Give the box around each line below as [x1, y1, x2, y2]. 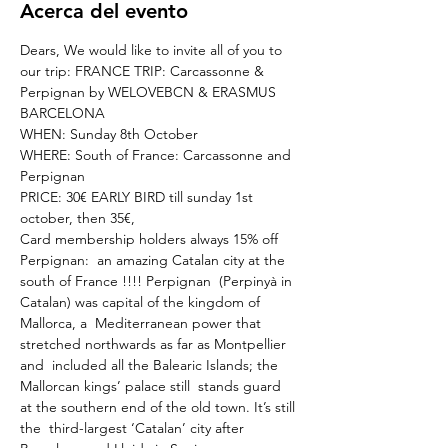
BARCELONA [20, 104, 105, 122]
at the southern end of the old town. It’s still [20, 398, 299, 416]
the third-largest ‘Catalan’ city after [20, 419, 248, 437]
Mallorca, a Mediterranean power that [20, 314, 265, 332]
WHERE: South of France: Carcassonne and [20, 146, 295, 164]
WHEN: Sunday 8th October [20, 125, 198, 143]
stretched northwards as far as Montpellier [20, 335, 290, 353]
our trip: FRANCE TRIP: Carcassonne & [20, 62, 268, 80]
